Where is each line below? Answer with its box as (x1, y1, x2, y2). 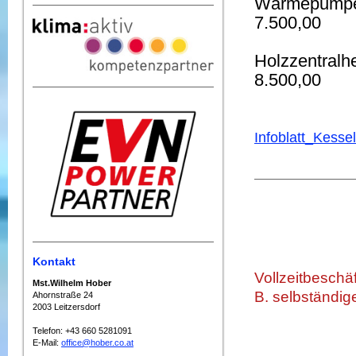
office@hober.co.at (61, 337, 133, 347)
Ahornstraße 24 (33, 289, 93, 300)
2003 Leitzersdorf (33, 301, 100, 311)
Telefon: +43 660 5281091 (33, 325, 132, 335)
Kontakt (33, 254, 75, 268)
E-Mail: (33, 337, 61, 347)
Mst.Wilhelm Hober (33, 277, 111, 288)
